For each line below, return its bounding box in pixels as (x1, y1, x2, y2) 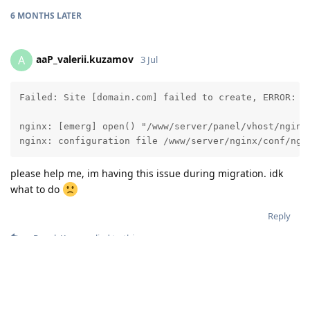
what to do (10, 183, 62, 197)
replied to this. (80, 232, 140, 245)
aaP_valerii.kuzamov (36, 52, 134, 66)
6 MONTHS (10, 9, 55, 21)
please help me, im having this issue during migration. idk (10, 167, 283, 181)
